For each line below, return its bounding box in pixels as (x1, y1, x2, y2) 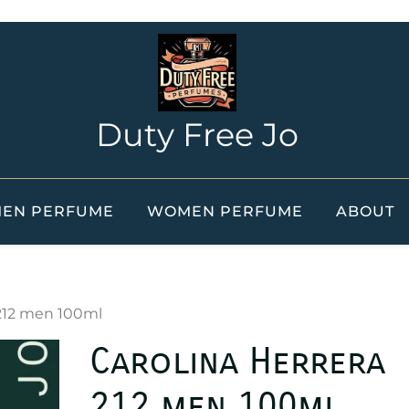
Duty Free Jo (96, 115, 299, 154)
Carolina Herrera (89, 340, 386, 383)
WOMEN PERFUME (146, 203, 303, 220)
